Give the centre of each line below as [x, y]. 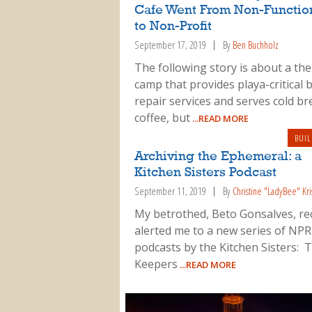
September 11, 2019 [170, 192]
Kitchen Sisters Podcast [205, 173]
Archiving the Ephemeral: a [218, 157]
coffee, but [162, 118]
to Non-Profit [173, 27]
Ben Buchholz [255, 45]
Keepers [156, 264]
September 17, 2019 [170, 45]
